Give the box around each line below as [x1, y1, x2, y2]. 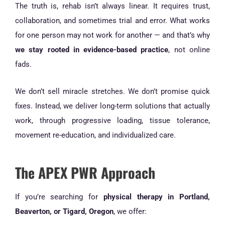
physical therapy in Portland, [103, 192, 210, 201]
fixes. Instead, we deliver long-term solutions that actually [15, 101, 210, 111]
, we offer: [114, 206, 147, 216]
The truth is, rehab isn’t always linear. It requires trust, [15, 1, 210, 11]
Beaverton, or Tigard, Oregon [15, 206, 114, 216]
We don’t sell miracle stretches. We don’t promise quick [15, 87, 210, 96]
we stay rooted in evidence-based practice [15, 45, 169, 54]
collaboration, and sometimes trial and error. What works [15, 16, 210, 25]
